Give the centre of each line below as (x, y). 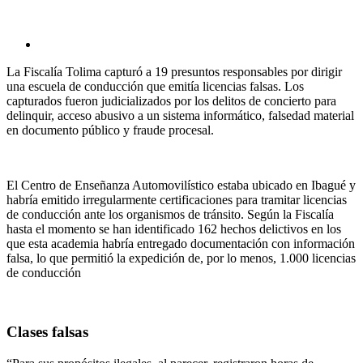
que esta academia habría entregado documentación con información (181, 244)
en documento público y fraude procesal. (110, 130)
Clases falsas (47, 331)
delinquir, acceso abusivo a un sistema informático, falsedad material (180, 116)
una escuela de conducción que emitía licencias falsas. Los (155, 87)
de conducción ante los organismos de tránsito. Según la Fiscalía (170, 215)
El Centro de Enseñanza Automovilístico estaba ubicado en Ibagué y (181, 186)
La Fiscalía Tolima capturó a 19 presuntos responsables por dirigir (174, 72)
